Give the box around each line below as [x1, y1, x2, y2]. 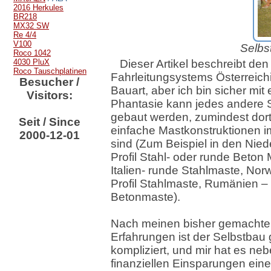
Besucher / [19, 76, 79, 88]
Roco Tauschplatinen [13, 67, 87, 76]
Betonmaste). [111, 191, 180, 203]
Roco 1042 [13, 48, 51, 57]
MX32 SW [13, 21, 49, 30]
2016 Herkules [13, 3, 64, 12]
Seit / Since [18, 116, 80, 128]
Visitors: [26, 89, 73, 102]
